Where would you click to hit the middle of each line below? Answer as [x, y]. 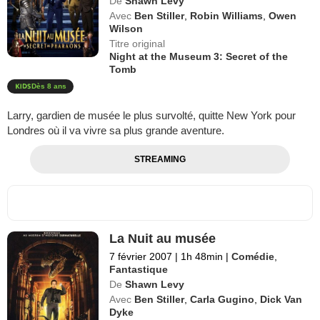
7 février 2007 [141, 256]
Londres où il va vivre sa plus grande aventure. [116, 130]
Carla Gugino [222, 299]
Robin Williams [227, 16]
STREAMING [160, 159]
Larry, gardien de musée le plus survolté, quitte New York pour [151, 115]
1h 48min [202, 256]
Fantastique [139, 269]
